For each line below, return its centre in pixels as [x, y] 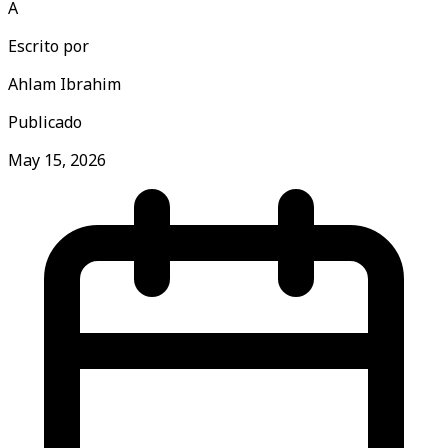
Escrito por [48, 45]
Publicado [45, 121]
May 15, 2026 [57, 159]
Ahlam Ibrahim [64, 83]
